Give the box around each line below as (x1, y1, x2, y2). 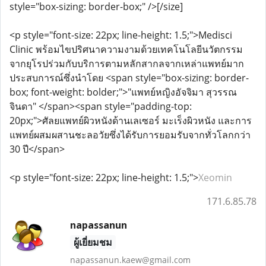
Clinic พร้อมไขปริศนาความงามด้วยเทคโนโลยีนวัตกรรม (9, 43, 243, 56)
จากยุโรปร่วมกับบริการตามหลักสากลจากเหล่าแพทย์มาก (9, 57, 244, 70)
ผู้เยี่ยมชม (73, 236, 112, 249)
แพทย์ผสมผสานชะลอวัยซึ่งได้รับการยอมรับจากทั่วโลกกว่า (9, 128, 251, 141)
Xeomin (198, 171, 232, 184)
